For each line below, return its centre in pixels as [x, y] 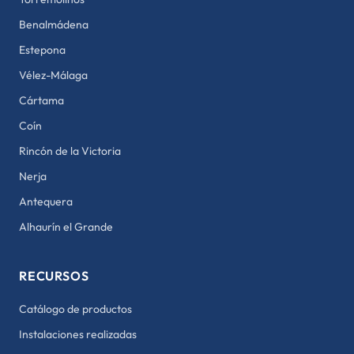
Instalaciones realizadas [78, 334]
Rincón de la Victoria [70, 151]
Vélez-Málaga [53, 75]
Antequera [46, 201]
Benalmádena [54, 24]
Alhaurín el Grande [66, 227]
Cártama [41, 100]
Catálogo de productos [75, 309]
